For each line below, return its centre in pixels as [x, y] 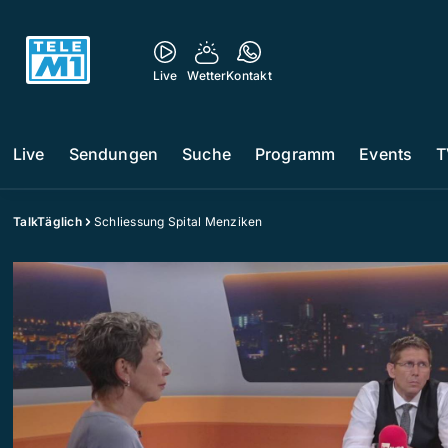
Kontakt [249, 75]
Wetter [207, 75]
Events [386, 154]
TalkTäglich [47, 221]
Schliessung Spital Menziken [178, 221]
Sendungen [113, 154]
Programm [295, 154]
